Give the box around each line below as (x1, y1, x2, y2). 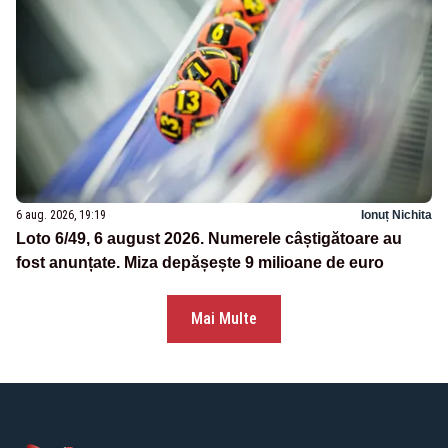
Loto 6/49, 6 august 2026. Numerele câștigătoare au (16, 230, 402, 248)
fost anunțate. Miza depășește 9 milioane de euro (16, 254, 384, 272)
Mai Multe (191, 309, 257, 329)
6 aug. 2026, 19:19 (16, 208, 106, 223)
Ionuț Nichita (361, 208, 432, 223)
